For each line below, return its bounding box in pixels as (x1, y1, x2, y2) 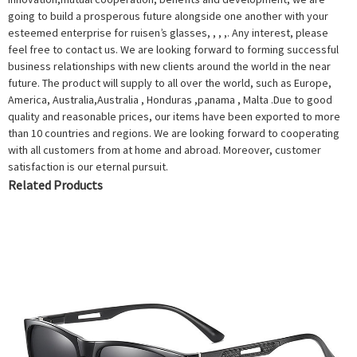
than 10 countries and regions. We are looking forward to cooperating (8, 126, 339, 141)
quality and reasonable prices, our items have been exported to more (8, 109, 340, 124)
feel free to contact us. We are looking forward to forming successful (8, 42, 339, 57)
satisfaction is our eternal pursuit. (8, 159, 168, 175)
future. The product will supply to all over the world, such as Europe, (8, 76, 331, 91)
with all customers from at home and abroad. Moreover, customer (8, 143, 321, 158)
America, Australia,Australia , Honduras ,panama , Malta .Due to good (8, 92, 332, 108)
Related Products (8, 177, 103, 194)
